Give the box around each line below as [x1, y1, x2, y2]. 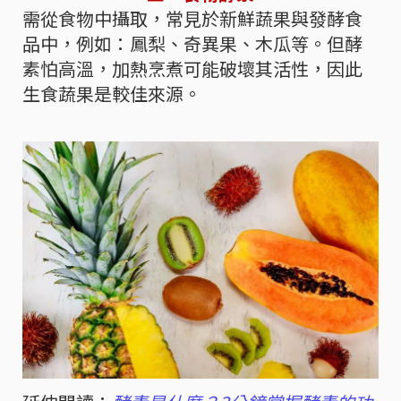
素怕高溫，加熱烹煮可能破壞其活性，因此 [22, 55, 363, 82]
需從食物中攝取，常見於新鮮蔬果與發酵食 [22, 5, 363, 32]
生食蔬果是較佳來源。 [22, 81, 201, 107]
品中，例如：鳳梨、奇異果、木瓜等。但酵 [22, 30, 363, 57]
